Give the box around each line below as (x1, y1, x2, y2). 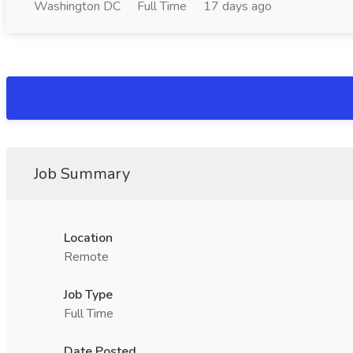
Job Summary (34, 163, 130, 184)
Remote (64, 248, 109, 266)
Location (64, 229, 113, 247)
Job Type (64, 286, 113, 303)
